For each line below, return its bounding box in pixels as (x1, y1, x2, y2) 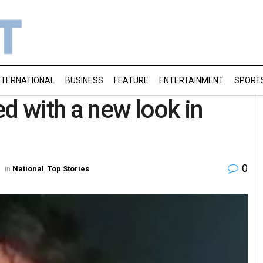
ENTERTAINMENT (159, 76, 224, 85)
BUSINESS (65, 76, 103, 85)
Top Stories (48, 164, 89, 173)
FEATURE (114, 76, 149, 85)
